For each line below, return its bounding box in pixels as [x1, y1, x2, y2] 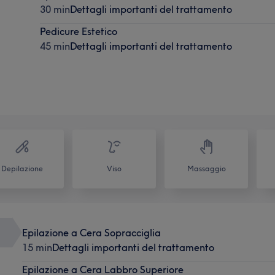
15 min [21, 241, 52, 254]
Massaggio [187, 163, 226, 173]
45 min [40, 39, 71, 52]
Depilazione [1, 163, 43, 173]
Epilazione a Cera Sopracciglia [21, 226, 161, 239]
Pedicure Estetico [40, 25, 118, 37]
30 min [40, 2, 71, 15]
